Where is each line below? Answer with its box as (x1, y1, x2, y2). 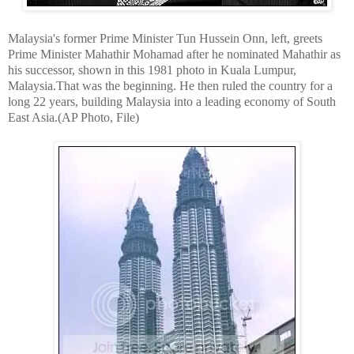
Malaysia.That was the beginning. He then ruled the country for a (8, 78, 333, 92)
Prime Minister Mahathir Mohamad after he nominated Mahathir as (8, 47, 341, 61)
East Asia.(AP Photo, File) (8, 110, 139, 124)
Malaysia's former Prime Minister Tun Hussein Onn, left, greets (8, 31, 322, 45)
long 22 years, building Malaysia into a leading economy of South (8, 94, 336, 108)
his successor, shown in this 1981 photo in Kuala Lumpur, (8, 62, 296, 77)
